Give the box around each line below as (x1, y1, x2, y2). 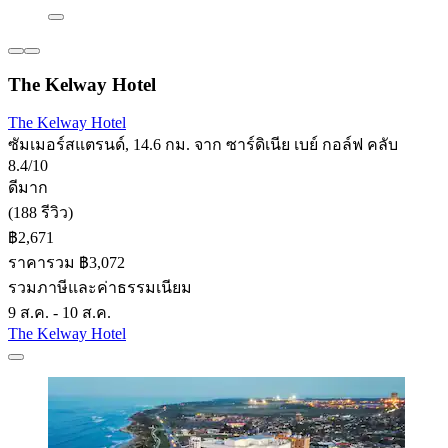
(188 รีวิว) (8, 204, 73, 222)
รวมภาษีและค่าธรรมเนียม (8, 279, 192, 297)
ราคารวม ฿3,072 (8, 254, 125, 272)
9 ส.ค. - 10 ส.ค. (8, 304, 111, 322)
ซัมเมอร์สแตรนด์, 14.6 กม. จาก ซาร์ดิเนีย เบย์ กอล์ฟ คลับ (8, 136, 398, 154)
